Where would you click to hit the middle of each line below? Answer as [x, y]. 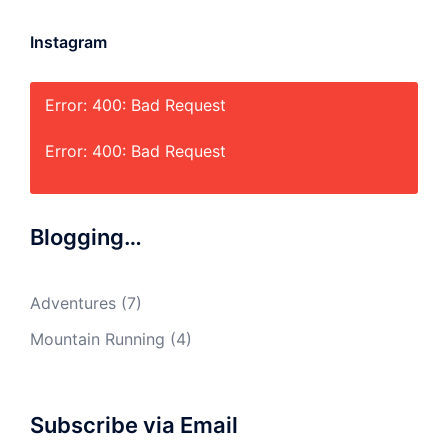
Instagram [68, 42]
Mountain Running [97, 339]
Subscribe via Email [134, 425]
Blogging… [86, 237]
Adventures [73, 303]
